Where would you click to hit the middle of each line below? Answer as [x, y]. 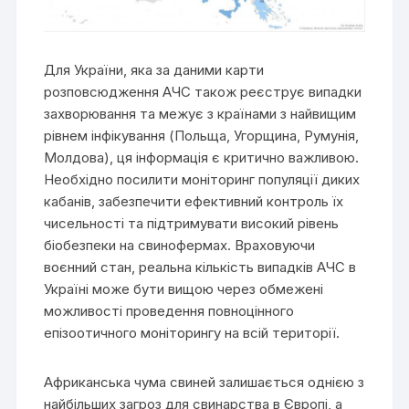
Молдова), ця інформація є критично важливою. [202, 158]
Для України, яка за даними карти [154, 70]
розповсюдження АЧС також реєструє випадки [203, 92]
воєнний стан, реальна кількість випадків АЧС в [200, 267]
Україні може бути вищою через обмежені [184, 289]
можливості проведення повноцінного [169, 311]
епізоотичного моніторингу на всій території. [192, 333]
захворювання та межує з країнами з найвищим [200, 114]
